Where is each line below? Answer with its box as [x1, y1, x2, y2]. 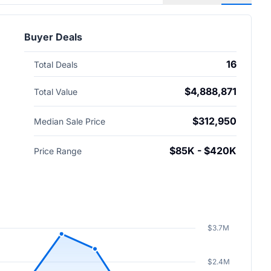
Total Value [34, 87, 77, 97]
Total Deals [34, 59, 77, 70]
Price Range [34, 146, 82, 156]
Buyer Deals [24, 31, 82, 43]
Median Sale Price [34, 116, 105, 126]
